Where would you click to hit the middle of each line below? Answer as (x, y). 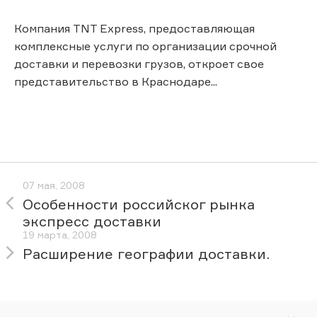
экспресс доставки (92, 221)
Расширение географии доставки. (146, 254)
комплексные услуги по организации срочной (145, 46)
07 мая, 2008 (54, 185)
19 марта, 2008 (60, 235)
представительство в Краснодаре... (116, 81)
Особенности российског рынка (139, 204)
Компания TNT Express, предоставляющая (134, 28)
